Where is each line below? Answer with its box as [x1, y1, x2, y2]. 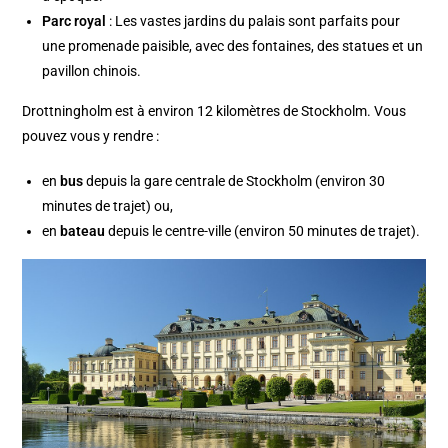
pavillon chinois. [42, 62, 142, 79]
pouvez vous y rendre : [22, 127, 160, 144]
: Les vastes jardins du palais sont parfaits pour [106, 12, 401, 29]
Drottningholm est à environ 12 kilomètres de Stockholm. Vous [22, 102, 407, 119]
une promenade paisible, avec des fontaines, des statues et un [42, 37, 424, 54]
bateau [57, 222, 106, 239]
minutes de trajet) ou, [42, 197, 174, 214]
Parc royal [42, 12, 107, 29]
